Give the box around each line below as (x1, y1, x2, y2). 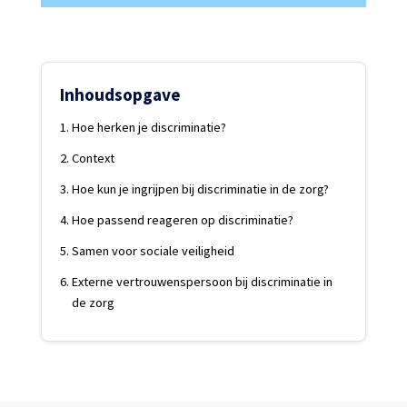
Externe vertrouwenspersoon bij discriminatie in (72, 273, 333, 291)
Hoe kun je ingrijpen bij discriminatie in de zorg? (72, 181, 330, 198)
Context (72, 150, 115, 167)
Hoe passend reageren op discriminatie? (72, 212, 294, 229)
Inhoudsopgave (60, 83, 182, 105)
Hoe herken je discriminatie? (72, 119, 227, 136)
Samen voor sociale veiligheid (72, 243, 235, 260)
